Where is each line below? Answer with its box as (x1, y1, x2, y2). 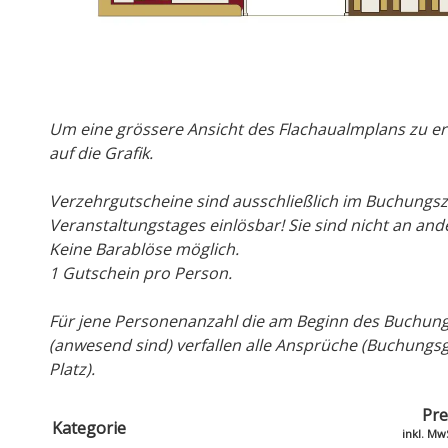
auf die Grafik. (49, 141, 153, 164)
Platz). (49, 357, 99, 380)
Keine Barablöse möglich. (49, 237, 239, 260)
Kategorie (52, 416, 126, 439)
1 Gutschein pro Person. (49, 261, 232, 284)
